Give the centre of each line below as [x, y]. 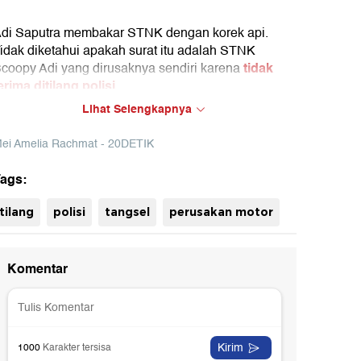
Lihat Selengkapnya [139, 109]
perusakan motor [221, 212]
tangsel [127, 212]
